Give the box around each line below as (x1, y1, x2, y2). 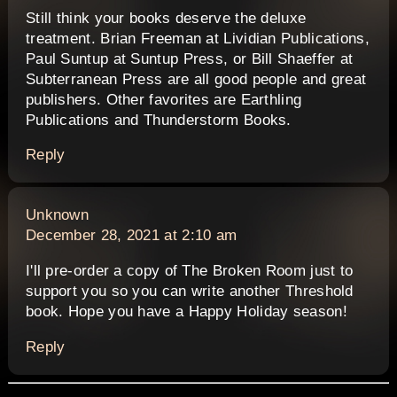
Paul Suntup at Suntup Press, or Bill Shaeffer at (25, 50, 354, 67)
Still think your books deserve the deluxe (25, 9, 307, 27)
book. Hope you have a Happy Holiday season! (25, 303, 347, 321)
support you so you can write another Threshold (25, 283, 354, 300)
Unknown (25, 206, 90, 224)
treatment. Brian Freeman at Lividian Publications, (25, 29, 370, 47)
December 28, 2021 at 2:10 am (25, 227, 237, 245)
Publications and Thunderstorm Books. (25, 111, 292, 128)
